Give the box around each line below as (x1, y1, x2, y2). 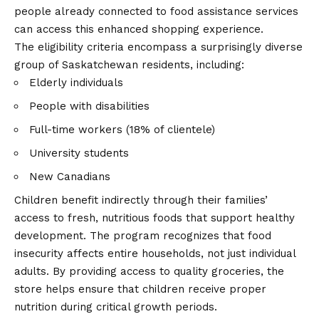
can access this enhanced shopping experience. (14, 23, 263, 36)
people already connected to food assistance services (14, 5, 298, 19)
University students (29, 147, 129, 160)
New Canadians (29, 170, 110, 184)
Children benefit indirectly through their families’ (14, 194, 268, 207)
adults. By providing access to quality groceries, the (14, 265, 284, 278)
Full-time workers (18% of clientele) (29, 123, 215, 137)
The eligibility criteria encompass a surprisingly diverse (14, 41, 303, 54)
